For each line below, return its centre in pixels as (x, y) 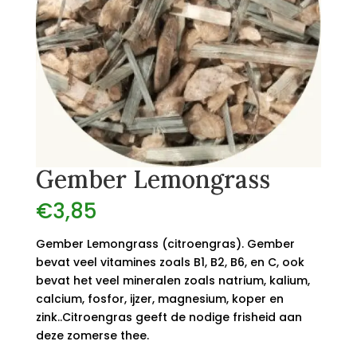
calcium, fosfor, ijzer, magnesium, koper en (159, 299)
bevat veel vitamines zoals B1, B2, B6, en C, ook (170, 263)
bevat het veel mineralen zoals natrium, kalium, (173, 281)
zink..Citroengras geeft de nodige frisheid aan (169, 318)
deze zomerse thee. (92, 336)
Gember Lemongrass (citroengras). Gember (165, 244)
